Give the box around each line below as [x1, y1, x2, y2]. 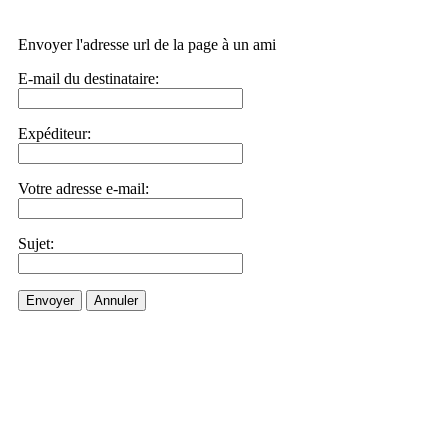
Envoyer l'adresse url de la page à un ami [18, 36, 276, 53]
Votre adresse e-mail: [18, 180, 149, 197]
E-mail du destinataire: [18, 70, 159, 87]
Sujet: [18, 235, 54, 252]
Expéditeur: [18, 125, 91, 142]
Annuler [94, 293, 138, 308]
